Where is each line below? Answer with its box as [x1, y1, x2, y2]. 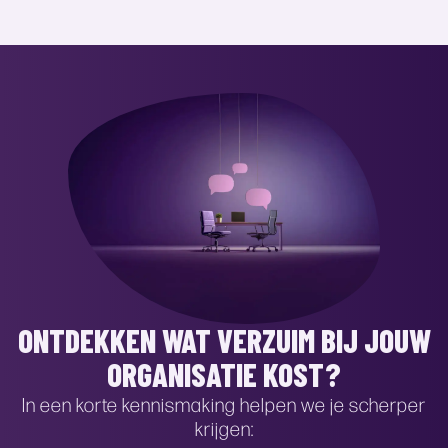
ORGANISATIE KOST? [107, 356, 341, 394]
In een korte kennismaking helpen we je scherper [22, 392, 426, 417]
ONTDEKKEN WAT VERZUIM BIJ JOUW [17, 322, 431, 360]
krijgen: [194, 416, 254, 441]
